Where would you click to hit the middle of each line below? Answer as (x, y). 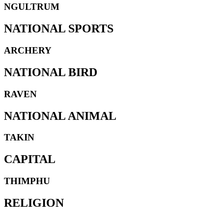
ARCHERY (28, 50)
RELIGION (34, 203)
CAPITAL (30, 159)
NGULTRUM (32, 7)
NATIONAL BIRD (51, 72)
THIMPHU (27, 181)
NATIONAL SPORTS (59, 28)
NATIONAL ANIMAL (60, 116)
